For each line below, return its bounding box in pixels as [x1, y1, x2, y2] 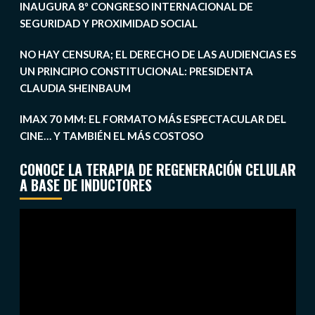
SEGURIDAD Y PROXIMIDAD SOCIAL [19, 17, 198, 30]
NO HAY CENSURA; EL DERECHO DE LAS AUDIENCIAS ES [19, 48, 296, 61]
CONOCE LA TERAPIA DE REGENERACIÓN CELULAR [19, 159, 296, 181]
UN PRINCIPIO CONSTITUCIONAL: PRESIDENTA [19, 65, 253, 78]
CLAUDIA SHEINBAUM [19, 82, 131, 95]
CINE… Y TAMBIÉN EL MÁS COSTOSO [19, 129, 203, 143]
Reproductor [18, 210, 81, 224]
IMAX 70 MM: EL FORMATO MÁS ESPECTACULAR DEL [19, 112, 286, 126]
